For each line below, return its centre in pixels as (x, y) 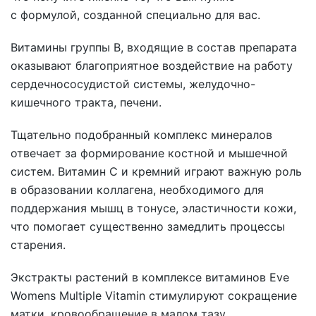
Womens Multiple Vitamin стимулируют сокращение (154, 296)
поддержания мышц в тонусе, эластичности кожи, (153, 208)
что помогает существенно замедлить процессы (148, 226)
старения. (38, 245)
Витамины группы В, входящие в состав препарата (154, 47)
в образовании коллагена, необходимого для (137, 190)
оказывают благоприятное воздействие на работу (152, 66)
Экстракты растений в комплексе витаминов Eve (150, 277)
